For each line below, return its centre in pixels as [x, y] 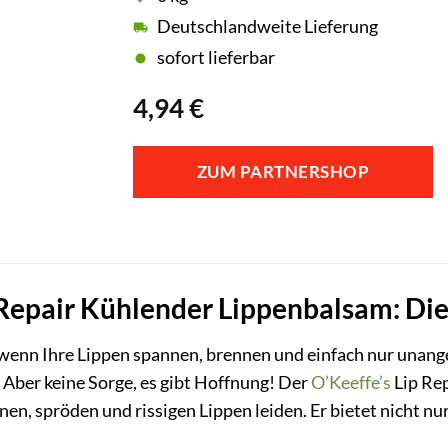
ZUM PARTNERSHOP [283, 172]
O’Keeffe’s [350, 382]
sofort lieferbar [216, 58]
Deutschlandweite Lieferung [268, 27]
